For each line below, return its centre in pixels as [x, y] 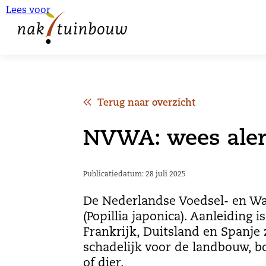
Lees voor [28, 11]
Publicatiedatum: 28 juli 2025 [134, 174]
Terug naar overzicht [146, 103]
